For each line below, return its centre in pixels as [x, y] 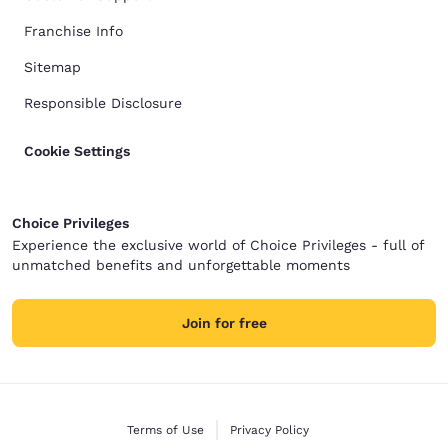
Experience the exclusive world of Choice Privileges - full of [218, 245]
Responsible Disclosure [103, 103]
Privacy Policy [269, 430]
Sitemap [52, 67]
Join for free [224, 323]
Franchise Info [73, 31]
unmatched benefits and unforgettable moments [181, 265]
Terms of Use [166, 430]
